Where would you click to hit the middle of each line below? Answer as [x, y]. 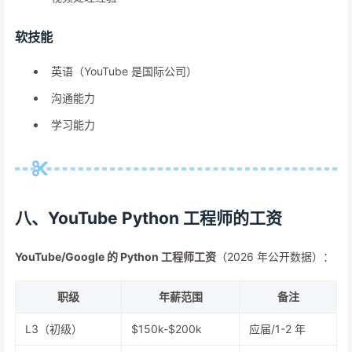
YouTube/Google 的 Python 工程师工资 [115, 257]
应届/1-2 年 [277, 329]
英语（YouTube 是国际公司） [124, 71]
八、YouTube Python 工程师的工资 [148, 218]
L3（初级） [54, 329]
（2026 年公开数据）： [275, 257]
